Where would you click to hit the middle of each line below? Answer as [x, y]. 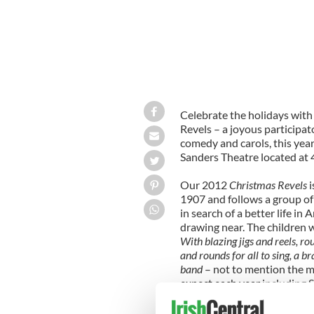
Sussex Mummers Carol [233, 296]
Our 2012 [204, 184]
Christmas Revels [268, 184]
